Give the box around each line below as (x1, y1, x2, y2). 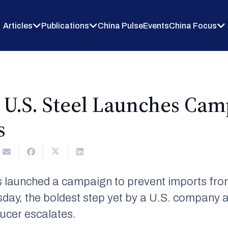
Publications (41, 21, 89, 30)
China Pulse (97, 21, 143, 30)
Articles (3, 21, 33, 30)
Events (142, 21, 169, 30)
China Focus (168, 21, 217, 30)
